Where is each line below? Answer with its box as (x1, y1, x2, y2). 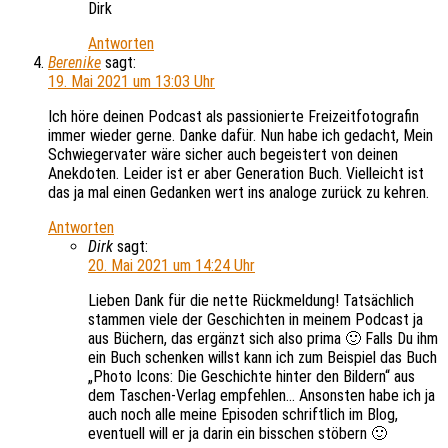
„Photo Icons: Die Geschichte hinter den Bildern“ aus (88, 367, 415, 387)
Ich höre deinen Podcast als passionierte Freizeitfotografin (48, 107, 419, 127)
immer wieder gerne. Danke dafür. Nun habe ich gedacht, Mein (48, 126, 433, 146)
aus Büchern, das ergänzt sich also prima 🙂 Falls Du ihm (88, 329, 438, 349)
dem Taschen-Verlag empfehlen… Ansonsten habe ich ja (88, 386, 435, 406)
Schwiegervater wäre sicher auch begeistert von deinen (48, 145, 398, 165)
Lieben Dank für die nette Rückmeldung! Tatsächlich (88, 291, 414, 311)
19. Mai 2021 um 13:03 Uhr (48, 72, 215, 92)
